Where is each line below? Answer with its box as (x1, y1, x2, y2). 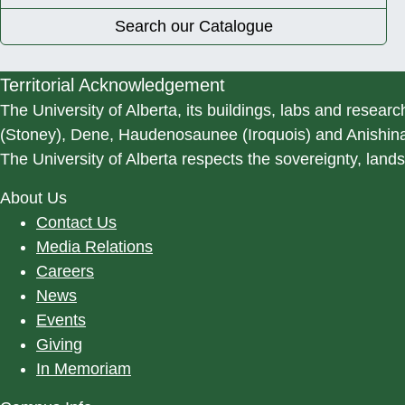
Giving (36, 334, 82, 353)
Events (36, 310, 86, 329)
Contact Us (36, 212, 117, 231)
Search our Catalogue (114, 16, 273, 35)
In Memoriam (36, 359, 131, 378)
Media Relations (36, 237, 153, 256)
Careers (36, 261, 94, 280)
